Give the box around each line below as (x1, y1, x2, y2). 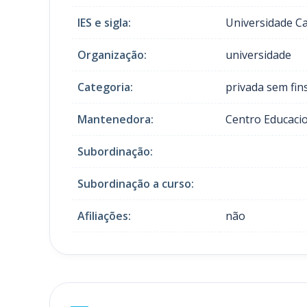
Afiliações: (77, 208, 131, 223)
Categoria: (77, 79, 133, 95)
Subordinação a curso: (77, 175, 194, 191)
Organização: (77, 47, 147, 62)
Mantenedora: (77, 111, 153, 127)
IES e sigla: (77, 14, 131, 30)
